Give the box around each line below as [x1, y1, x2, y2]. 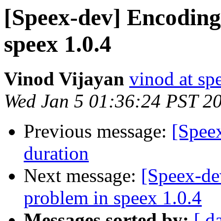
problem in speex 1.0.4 [24, 187, 202, 209]
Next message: [24, 165, 141, 186]
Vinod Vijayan [4, 68, 124, 90]
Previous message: [24, 120, 172, 142]
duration [24, 143, 89, 164]
